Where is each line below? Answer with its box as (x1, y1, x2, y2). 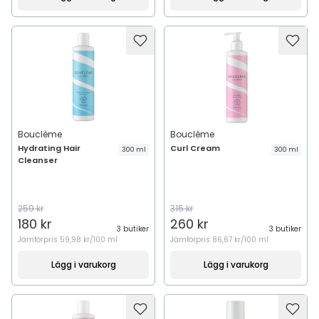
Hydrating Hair (18, 142, 80, 154)
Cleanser (18, 155, 58, 166)
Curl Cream (170, 142, 220, 154)
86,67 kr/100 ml (212, 234, 268, 245)
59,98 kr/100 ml (60, 234, 117, 245)
